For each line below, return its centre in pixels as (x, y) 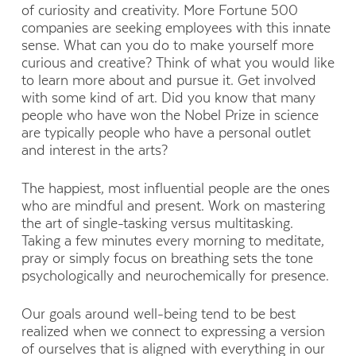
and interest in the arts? (94, 150)
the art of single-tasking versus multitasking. (157, 224)
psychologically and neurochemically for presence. (175, 276)
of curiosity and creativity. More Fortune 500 (159, 10)
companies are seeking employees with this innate (176, 27)
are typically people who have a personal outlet (166, 132)
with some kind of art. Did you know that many (168, 97)
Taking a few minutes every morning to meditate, (172, 241)
